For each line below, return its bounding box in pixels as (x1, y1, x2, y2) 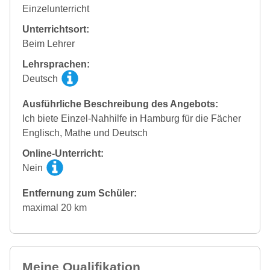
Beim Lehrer (22, 39, 75, 49)
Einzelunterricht (22, 4, 89, 14)
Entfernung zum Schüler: (22, 188, 137, 199)
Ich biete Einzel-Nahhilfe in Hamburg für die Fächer (22, 113, 241, 124)
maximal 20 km (22, 202, 87, 213)
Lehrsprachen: (22, 59, 90, 70)
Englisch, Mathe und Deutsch (22, 128, 148, 139)
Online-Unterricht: (22, 148, 104, 159)
